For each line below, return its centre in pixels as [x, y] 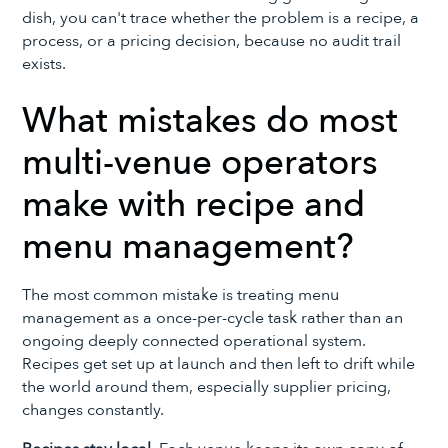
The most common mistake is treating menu [181, 294]
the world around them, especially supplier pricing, [207, 386]
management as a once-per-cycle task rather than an [213, 317]
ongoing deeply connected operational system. [194, 340]
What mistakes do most [210, 121]
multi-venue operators [200, 163]
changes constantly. [93, 409]
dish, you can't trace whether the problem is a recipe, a [221, 18]
